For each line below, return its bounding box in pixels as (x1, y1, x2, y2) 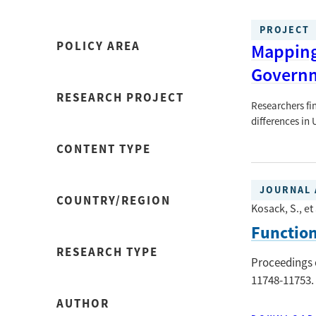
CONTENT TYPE (56, 141, 151, 157)
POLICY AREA (56, 38, 140, 54)
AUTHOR (56, 296, 109, 312)
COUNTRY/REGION (56, 193, 171, 209)
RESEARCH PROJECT (56, 90, 184, 106)
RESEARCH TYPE (56, 244, 158, 260)
